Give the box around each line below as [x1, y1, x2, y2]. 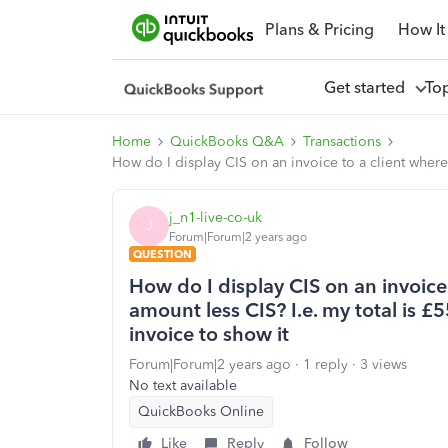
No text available [129, 377, 237, 394]
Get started [323, 77, 413, 97]
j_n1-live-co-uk [169, 208, 262, 226]
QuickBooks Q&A [170, 133, 284, 150]
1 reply [303, 356, 348, 373]
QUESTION [133, 247, 192, 261]
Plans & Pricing [264, 19, 374, 39]
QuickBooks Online [138, 403, 264, 420]
